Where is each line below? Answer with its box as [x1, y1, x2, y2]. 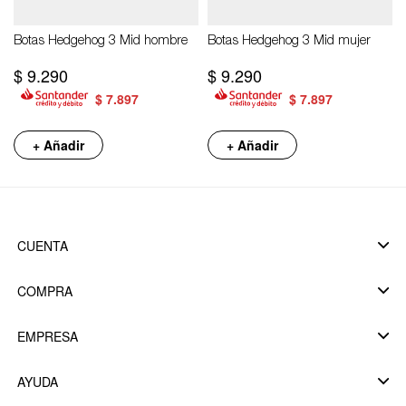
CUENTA [16, 236, 68, 255]
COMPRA [16, 281, 72, 300]
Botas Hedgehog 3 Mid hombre [14, 34, 188, 48]
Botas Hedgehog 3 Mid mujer [208, 34, 371, 48]
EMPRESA [16, 326, 78, 345]
